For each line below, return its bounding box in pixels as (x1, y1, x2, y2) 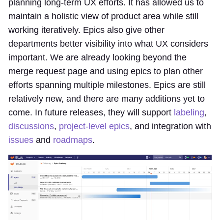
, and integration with (130, 121, 211, 131)
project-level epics (59, 121, 130, 131)
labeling (174, 107, 204, 117)
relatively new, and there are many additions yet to (8, 93, 205, 104)
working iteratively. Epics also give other (8, 25, 165, 35)
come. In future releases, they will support (8, 107, 174, 117)
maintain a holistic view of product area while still (8, 11, 198, 21)
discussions (8, 121, 54, 131)
